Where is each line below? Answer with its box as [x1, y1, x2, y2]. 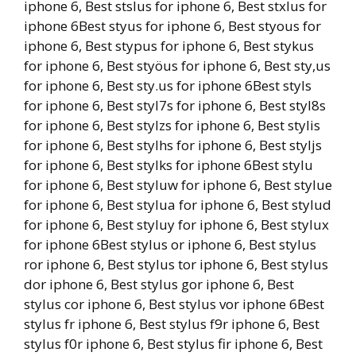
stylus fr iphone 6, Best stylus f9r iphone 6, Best [24, 315, 319, 333]
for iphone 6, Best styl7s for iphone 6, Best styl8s [24, 96, 326, 114]
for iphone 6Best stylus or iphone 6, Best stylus [24, 235, 316, 253]
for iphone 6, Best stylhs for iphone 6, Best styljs [24, 136, 322, 154]
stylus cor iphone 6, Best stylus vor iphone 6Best [24, 295, 324, 313]
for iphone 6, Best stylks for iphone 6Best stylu [24, 156, 313, 174]
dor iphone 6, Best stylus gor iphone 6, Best [24, 275, 294, 293]
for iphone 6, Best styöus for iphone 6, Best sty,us [24, 56, 331, 75]
